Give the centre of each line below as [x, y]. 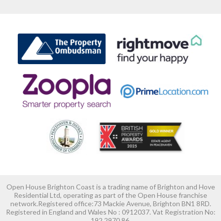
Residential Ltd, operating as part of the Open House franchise [110, 195]
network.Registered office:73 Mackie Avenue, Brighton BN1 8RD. [110, 204]
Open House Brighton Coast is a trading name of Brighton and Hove [110, 187]
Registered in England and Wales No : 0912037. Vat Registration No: [110, 212]
